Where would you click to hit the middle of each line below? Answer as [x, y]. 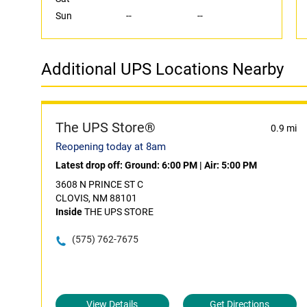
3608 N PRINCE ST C [99, 184]
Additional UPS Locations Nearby [162, 69]
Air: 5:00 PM [231, 165]
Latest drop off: [90, 165]
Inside [69, 212]
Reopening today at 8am [111, 147]
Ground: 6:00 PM [161, 165]
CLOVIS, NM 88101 [96, 198]
